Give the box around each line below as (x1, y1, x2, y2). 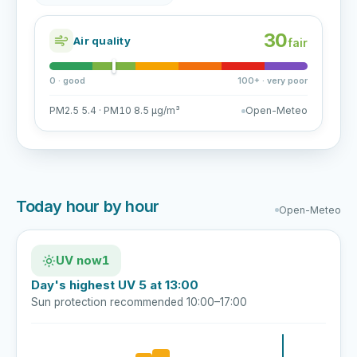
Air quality (73, 33, 131, 47)
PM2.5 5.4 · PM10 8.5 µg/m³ (49, 104, 180, 116)
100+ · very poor (237, 76, 308, 86)
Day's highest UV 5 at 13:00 (31, 277, 198, 292)
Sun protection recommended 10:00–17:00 (31, 296, 247, 308)
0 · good (49, 76, 85, 86)
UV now (56, 253, 102, 268)
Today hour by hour (16, 197, 159, 216)
